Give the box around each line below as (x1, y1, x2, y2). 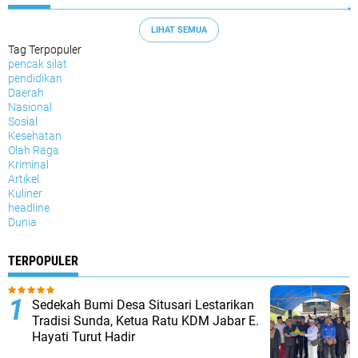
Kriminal (8, 158, 49, 171)
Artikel (8, 173, 39, 185)
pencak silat (8, 58, 67, 70)
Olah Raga (8, 144, 59, 157)
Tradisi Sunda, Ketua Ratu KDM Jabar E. (32, 313, 259, 328)
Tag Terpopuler (8, 43, 82, 56)
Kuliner (8, 187, 42, 200)
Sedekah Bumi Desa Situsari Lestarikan (32, 297, 254, 312)
